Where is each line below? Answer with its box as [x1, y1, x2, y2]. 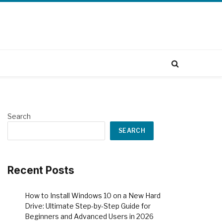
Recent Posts [7, 164, 74, 176]
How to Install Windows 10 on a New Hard [25, 191, 161, 200]
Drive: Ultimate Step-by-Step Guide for [25, 202, 151, 211]
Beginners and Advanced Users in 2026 [25, 212, 154, 221]
